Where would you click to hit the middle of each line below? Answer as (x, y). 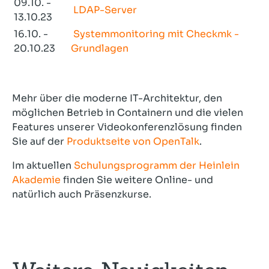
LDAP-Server (105, 10)
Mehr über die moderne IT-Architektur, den (117, 98)
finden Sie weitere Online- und (137, 180)
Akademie (36, 180)
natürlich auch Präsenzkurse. (82, 195)
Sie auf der (39, 142)
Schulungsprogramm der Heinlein (157, 166)
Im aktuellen (43, 166)
